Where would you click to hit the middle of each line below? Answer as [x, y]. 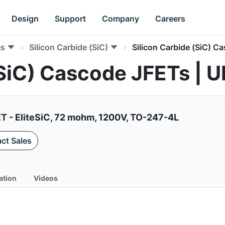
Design [25, 18]
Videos [46, 178]
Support [71, 18]
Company [121, 18]
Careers [171, 18]
